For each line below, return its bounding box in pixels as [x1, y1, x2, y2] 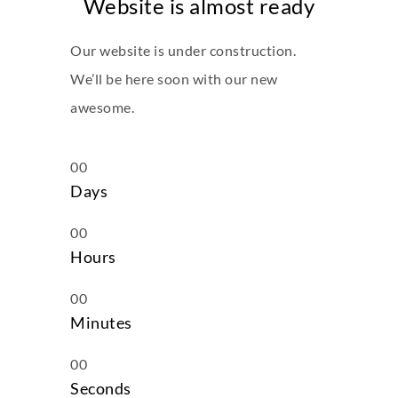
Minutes [70, 312, 132, 332]
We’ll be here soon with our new [70, 69, 278, 87]
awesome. [70, 98, 134, 115]
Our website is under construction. [70, 41, 296, 59]
